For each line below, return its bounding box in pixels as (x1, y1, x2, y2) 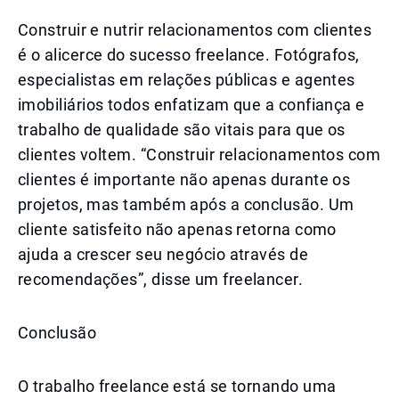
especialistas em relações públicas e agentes (18, 70, 355, 89)
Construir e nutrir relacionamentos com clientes (18, 20, 372, 39)
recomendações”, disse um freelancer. (18, 270, 304, 289)
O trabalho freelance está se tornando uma (18, 377, 337, 395)
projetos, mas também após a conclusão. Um (18, 195, 354, 214)
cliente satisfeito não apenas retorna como (18, 220, 337, 239)
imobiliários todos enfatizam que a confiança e (18, 95, 365, 114)
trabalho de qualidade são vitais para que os (18, 120, 346, 139)
